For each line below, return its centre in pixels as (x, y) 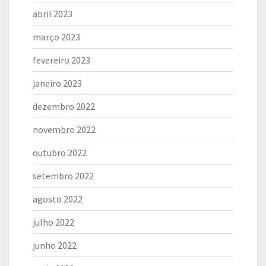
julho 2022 (53, 222)
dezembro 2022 (64, 107)
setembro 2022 (63, 176)
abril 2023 (53, 14)
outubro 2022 (60, 153)
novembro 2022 (64, 130)
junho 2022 (55, 246)
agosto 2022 (58, 199)
